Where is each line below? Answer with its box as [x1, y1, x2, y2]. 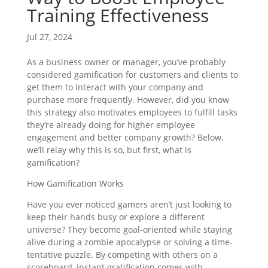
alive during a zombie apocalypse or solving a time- [26, 236, 233, 248]
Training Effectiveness [26, 3, 209, 28]
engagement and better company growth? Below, [26, 132, 223, 143]
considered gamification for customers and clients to [26, 69, 238, 80]
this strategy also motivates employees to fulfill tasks [26, 106, 237, 118]
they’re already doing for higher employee [26, 119, 195, 130]
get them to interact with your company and [26, 81, 203, 93]
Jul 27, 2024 [26, 31, 72, 42]
